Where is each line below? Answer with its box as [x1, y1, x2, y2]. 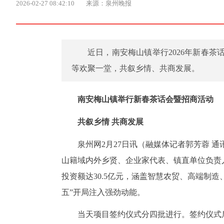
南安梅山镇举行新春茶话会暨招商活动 [77, 95, 213, 103]
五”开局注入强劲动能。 [61, 187, 145, 196]
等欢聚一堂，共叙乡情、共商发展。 [71, 64, 199, 72]
